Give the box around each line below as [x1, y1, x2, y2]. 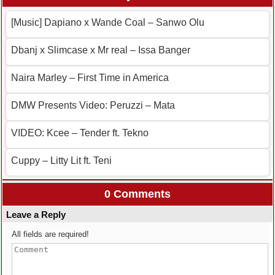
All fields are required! [12, 229, 89, 239]
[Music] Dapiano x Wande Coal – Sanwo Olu [11, 17, 204, 28]
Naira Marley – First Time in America [11, 72, 169, 83]
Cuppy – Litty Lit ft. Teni [11, 155, 112, 166]
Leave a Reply [6, 209, 66, 220]
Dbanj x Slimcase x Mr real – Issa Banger [11, 44, 190, 55]
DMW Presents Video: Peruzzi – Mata [11, 99, 175, 110]
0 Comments [104, 187, 171, 200]
